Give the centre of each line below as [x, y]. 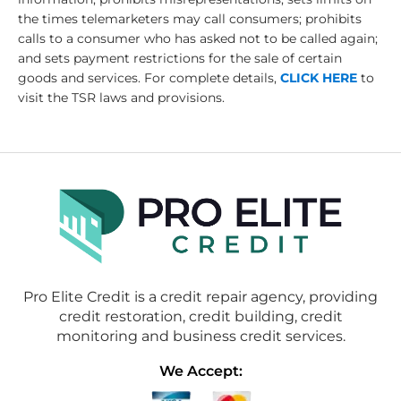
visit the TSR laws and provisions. [121, 98]
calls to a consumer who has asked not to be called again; [198, 39]
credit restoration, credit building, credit [200, 316]
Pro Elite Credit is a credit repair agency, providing [200, 296]
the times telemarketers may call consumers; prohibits [190, 19]
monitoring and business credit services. [200, 336]
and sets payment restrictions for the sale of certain [180, 59]
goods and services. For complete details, [149, 78]
